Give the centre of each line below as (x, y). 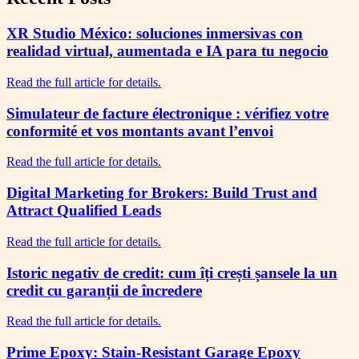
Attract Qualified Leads (84, 211)
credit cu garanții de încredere (104, 290)
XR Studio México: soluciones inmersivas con (155, 34)
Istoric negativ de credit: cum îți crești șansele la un (172, 272)
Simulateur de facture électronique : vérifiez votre (167, 113)
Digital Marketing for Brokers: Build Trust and (162, 193)
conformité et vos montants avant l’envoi (140, 131)
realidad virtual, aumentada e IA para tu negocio (167, 51)
